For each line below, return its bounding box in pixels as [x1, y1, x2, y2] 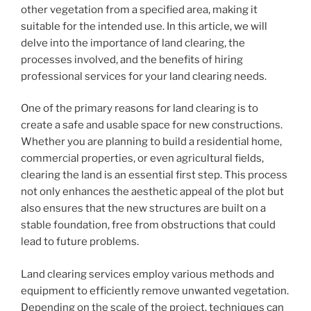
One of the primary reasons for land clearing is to [21, 102, 258, 115]
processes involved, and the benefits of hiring [21, 53, 243, 66]
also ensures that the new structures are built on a [21, 202, 266, 215]
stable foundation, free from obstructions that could [21, 219, 276, 232]
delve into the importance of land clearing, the [21, 36, 245, 49]
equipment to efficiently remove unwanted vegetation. [21, 284, 289, 297]
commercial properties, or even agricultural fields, [21, 152, 264, 165]
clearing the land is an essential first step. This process [21, 169, 287, 182]
